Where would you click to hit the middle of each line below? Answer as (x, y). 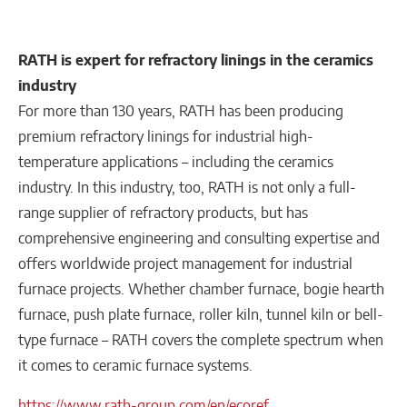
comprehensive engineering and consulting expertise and (199, 238)
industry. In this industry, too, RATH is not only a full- (187, 187)
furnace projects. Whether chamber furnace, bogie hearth (201, 288)
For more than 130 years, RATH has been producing (181, 110)
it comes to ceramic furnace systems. (137, 365)
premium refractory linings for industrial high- (166, 136)
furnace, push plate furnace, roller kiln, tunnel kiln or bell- (201, 314)
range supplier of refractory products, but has (163, 212)
